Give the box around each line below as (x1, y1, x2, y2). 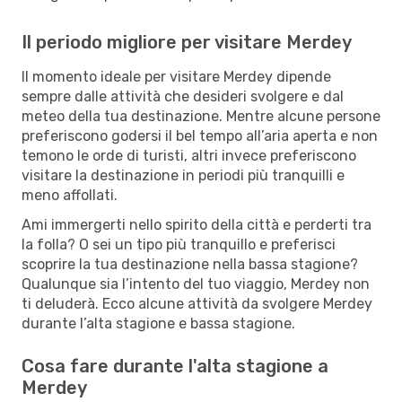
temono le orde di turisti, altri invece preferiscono (22, 146, 356, 164)
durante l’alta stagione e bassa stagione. (22, 314, 295, 332)
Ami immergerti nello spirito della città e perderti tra (22, 215, 371, 233)
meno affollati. (22, 186, 118, 204)
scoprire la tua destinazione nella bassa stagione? (22, 255, 358, 273)
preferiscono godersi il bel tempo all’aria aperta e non (22, 127, 378, 144)
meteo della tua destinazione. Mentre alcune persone (22, 107, 380, 125)
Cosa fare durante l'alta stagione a (22, 354, 328, 377)
